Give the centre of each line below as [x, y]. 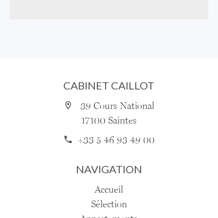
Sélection [109, 204]
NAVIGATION [109, 169]
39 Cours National [116, 106]
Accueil [109, 190]
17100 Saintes [109, 120]
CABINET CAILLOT [109, 86]
